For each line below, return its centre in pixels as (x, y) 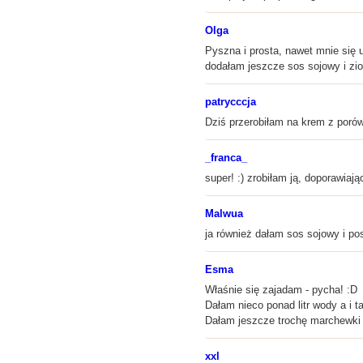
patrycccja (231, 102)
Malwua (224, 214)
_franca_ (226, 158)
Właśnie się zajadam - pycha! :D (281, 290)
